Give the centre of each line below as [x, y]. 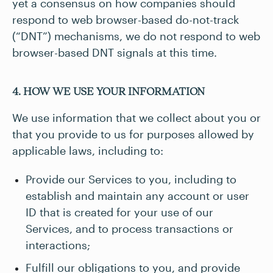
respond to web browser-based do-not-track [126, 19]
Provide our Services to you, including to [131, 179]
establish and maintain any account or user [137, 196]
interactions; [58, 245]
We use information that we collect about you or [136, 118]
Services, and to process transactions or [129, 229]
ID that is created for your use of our [119, 212]
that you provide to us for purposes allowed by [133, 134]
